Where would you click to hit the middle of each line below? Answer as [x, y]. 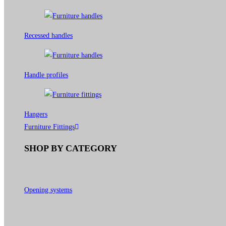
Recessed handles [48, 36]
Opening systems [48, 190]
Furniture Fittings [49, 127]
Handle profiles [46, 75]
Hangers [36, 114]
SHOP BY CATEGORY [71, 148]
